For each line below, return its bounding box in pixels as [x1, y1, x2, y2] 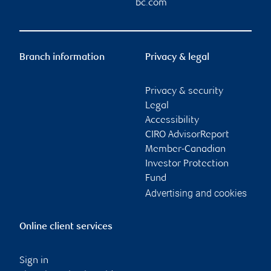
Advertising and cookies [145, 187, 247, 199]
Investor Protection [145, 158, 229, 169]
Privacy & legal [145, 52, 209, 63]
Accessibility [145, 115, 199, 126]
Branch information [19, 52, 105, 63]
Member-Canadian [145, 144, 226, 155]
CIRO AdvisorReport [145, 129, 229, 140]
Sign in [19, 255, 48, 266]
